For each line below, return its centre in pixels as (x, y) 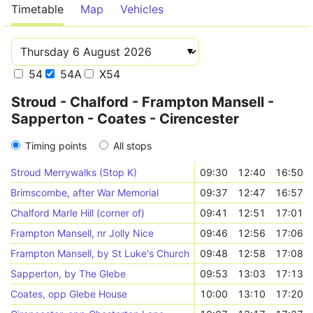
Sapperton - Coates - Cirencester (125, 119)
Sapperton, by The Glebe (68, 274)
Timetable (37, 9)
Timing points (56, 146)
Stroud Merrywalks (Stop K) (74, 172)
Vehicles (142, 9)
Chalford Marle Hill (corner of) (78, 213)
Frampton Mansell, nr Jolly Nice (82, 233)
